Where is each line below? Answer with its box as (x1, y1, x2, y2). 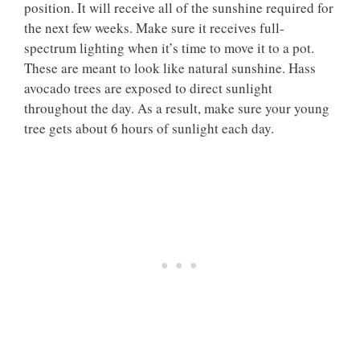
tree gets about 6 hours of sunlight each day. (24, 119, 274, 138)
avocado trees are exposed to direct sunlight (24, 79, 272, 98)
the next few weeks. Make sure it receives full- (24, 18, 284, 38)
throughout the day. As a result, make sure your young (24, 99, 329, 118)
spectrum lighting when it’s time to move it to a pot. (24, 39, 314, 58)
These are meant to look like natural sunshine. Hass (24, 59, 316, 78)
